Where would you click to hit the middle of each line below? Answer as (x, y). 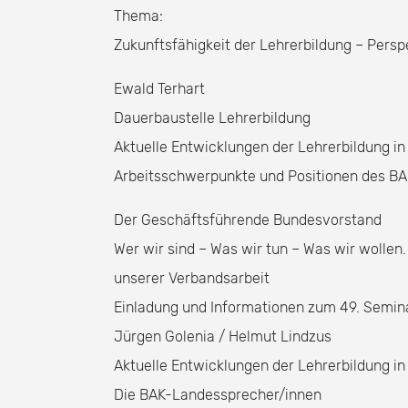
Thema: (138, 16)
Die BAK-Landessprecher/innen (218, 395)
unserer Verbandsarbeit (192, 278)
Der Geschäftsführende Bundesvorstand (248, 220)
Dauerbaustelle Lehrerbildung (212, 118)
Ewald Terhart (159, 89)
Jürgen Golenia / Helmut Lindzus (223, 337)
